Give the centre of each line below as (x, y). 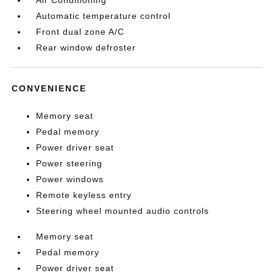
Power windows (70, 179)
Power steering (69, 163)
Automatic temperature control (104, 16)
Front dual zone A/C (80, 32)
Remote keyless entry (84, 195)
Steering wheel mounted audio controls (123, 211)
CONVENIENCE (49, 88)
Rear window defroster (86, 48)
